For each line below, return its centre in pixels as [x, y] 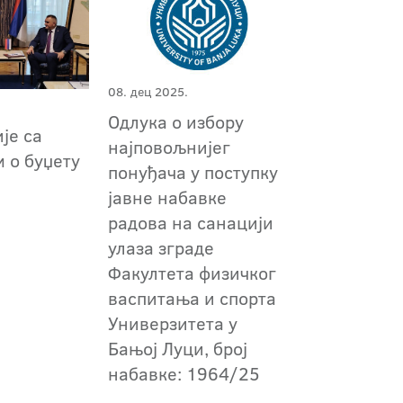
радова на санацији [190, 223]
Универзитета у [172, 323]
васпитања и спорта [192, 298]
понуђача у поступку [193, 172]
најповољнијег [169, 147]
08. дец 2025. [148, 92]
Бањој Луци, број [177, 349]
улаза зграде [161, 248]
